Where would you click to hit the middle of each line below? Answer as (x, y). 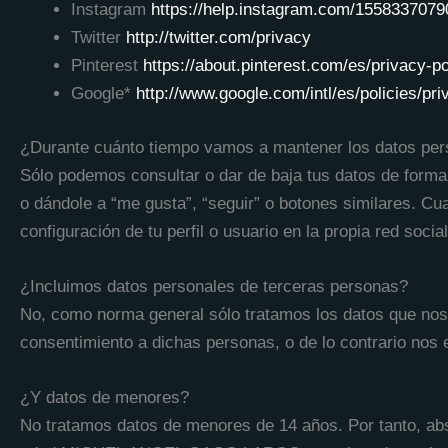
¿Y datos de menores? (104, 398)
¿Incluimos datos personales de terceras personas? (214, 287)
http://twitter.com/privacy (218, 38)
